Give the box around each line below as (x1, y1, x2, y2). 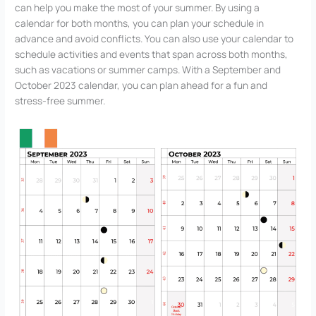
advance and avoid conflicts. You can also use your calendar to (15, 31, 294, 45)
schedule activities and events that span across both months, (15, 47, 288, 61)
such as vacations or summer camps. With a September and (15, 62, 281, 76)
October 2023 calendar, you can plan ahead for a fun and (15, 78, 268, 92)
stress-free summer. (15, 93, 106, 107)
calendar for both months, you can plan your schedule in (15, 16, 265, 30)
